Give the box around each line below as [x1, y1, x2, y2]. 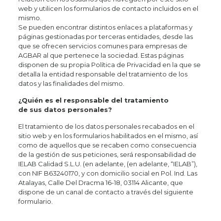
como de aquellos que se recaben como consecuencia [18, 141, 196, 149]
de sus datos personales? [18, 106, 112, 113]
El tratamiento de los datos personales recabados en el [18, 122, 194, 130]
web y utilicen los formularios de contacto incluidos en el [18, 4, 198, 12]
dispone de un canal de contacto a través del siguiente [18, 188, 193, 196]
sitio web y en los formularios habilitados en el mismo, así [18, 132, 198, 140]
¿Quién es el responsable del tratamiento [18, 96, 169, 104]
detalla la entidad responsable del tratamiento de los [18, 70, 187, 78]
